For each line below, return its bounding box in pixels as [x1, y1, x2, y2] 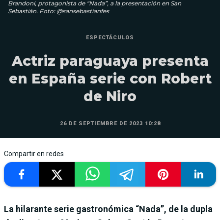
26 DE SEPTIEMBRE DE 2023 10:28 [59, 120, 161, 127]
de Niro [83, 87, 137, 105]
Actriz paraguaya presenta [11, 52, 209, 69]
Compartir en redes [4, 149, 64, 158]
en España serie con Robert [8, 70, 212, 87]
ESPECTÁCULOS [86, 34, 134, 41]
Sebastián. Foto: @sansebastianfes [8, 7, 109, 15]
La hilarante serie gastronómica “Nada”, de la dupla [4, 203, 213, 214]
